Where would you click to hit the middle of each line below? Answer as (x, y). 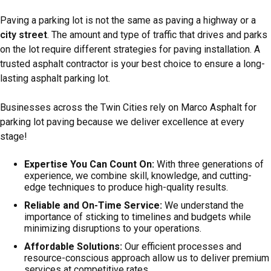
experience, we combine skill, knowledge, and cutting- (138, 175)
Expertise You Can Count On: (89, 164)
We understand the (203, 205)
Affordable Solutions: (73, 246)
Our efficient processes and (182, 246)
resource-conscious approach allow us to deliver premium (147, 258)
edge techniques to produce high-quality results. (126, 187)
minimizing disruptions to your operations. (113, 228)
